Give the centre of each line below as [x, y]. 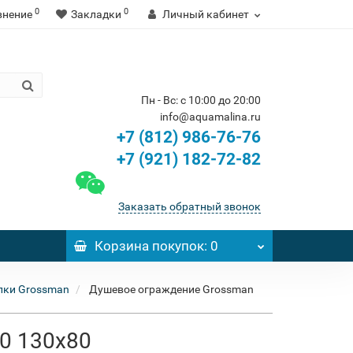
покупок [176, 246]
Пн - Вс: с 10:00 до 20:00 [201, 100]
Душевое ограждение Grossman [171, 289]
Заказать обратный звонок [190, 206]
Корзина [121, 246]
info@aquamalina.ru [210, 117]
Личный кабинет [206, 14]
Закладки [96, 14]
